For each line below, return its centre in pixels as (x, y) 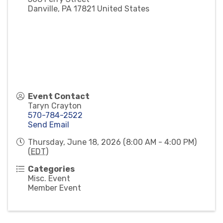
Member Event (55, 188)
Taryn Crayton (55, 106)
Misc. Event (49, 178)
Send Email (49, 124)
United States (123, 8)
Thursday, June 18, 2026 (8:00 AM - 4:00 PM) (112, 142)
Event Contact (59, 96)
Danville (43, 8)
